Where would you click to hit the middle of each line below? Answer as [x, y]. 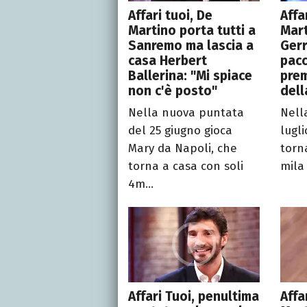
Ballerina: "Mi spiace [190, 76]
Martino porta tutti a [192, 31]
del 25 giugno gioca [180, 131]
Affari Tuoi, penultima [194, 297]
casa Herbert [168, 61]
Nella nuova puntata [186, 113]
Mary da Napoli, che [183, 149]
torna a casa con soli [186, 167]
